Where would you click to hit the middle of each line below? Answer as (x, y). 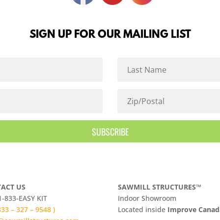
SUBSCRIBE (110, 131)
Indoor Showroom (147, 198)
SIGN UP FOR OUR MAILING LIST (110, 35)
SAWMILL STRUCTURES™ (160, 187)
